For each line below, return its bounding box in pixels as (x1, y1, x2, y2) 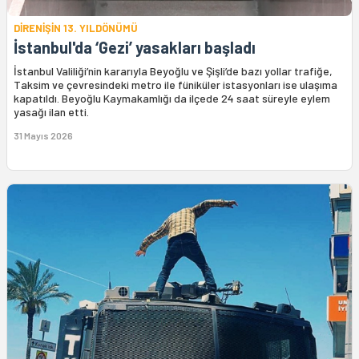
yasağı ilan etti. (14, 105, 89, 119)
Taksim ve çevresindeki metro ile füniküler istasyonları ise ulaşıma (14, 78, 337, 92)
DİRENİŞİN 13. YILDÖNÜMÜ (14, 22, 138, 35)
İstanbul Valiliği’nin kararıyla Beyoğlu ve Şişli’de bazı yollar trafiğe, (14, 64, 333, 79)
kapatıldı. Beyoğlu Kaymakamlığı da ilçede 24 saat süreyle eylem (14, 91, 330, 106)
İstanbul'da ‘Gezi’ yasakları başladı (14, 38, 256, 58)
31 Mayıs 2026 (14, 130, 73, 142)
